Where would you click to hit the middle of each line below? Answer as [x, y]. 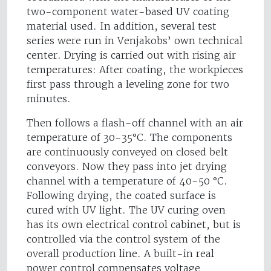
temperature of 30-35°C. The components [129, 138]
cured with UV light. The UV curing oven [126, 210]
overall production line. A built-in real [120, 254]
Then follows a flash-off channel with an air [135, 123]
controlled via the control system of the [123, 239]
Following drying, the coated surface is [121, 196]
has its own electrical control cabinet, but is [134, 225]
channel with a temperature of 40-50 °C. [127, 181]
